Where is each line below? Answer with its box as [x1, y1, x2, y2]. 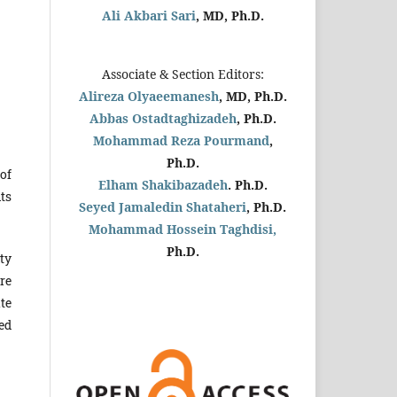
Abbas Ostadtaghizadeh [89, 109, 237, 127]
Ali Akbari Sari [101, 6, 196, 24]
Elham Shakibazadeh [97, 175, 228, 193]
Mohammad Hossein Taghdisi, [89, 220, 276, 237]
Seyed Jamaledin [79, 198, 186, 215]
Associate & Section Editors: [101, 65, 264, 82]
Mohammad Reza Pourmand [92, 131, 269, 149]
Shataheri [186, 198, 246, 215]
